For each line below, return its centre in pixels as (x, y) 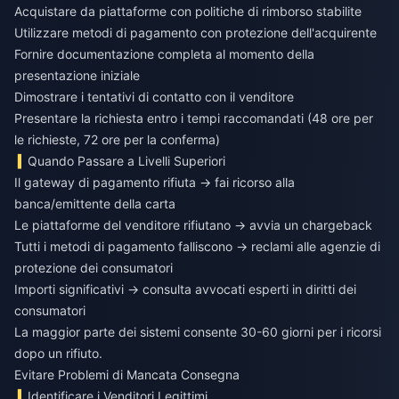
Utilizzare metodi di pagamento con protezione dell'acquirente (195, 33)
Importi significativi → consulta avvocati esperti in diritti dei (185, 289)
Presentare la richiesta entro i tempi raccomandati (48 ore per (194, 118)
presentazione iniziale (77, 76)
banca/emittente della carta (95, 204)
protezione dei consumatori (94, 268)
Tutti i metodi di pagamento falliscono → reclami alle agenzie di (197, 247)
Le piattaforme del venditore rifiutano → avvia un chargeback (193, 225)
